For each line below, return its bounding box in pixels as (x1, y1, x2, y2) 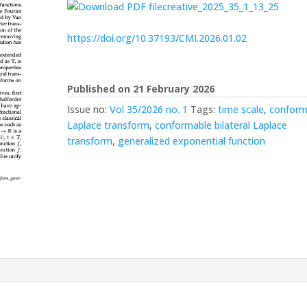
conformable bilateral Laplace (155, 119, 288, 132)
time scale (218, 103, 265, 116)
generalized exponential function (118, 134, 266, 147)
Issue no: (67, 103, 110, 116)
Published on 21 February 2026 (67, 82, 215, 95)
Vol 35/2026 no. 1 (110, 103, 188, 116)
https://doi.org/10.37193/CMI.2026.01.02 (67, 32, 247, 45)
